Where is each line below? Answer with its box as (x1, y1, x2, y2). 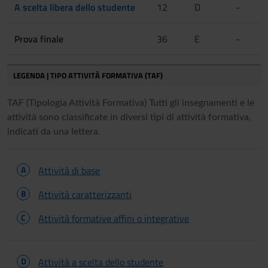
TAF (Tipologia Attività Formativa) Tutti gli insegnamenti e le (7, 98, 254, 108)
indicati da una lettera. (7, 126, 100, 136)
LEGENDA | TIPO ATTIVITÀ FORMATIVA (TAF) (13, 69, 163, 81)
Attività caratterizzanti (38, 187, 132, 202)
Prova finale (14, 31, 63, 46)
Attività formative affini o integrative (38, 211, 189, 226)
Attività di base (38, 163, 100, 178)
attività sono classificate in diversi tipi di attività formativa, (7, 112, 251, 122)
